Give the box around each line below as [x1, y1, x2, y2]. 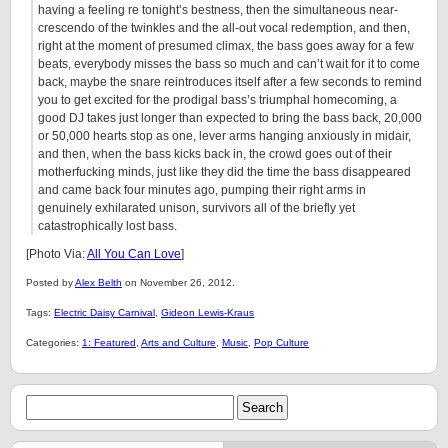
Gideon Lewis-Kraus [161, 307, 254, 318]
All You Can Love [87, 247, 181, 261]
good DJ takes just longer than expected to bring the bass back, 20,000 [38, 111, 422, 125]
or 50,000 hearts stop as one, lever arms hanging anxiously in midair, [38, 129, 411, 143]
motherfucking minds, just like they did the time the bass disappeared [38, 165, 411, 179]
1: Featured [82, 337, 136, 348]
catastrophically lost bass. [38, 219, 177, 233]
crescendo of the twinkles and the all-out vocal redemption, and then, [38, 21, 410, 35]
